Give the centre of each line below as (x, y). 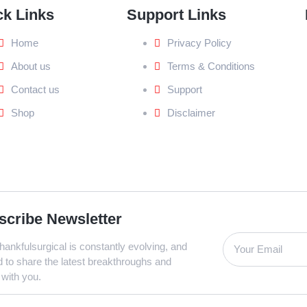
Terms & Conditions (211, 66)
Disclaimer (191, 112)
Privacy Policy (199, 42)
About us (31, 66)
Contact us (35, 89)
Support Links (176, 14)
